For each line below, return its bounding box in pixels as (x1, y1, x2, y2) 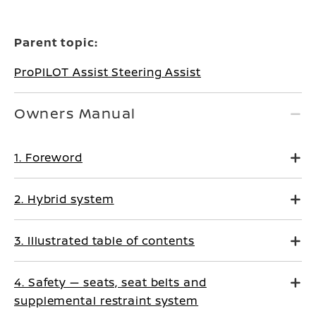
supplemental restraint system (14, 293, 199, 308)
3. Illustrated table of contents (14, 233, 195, 248)
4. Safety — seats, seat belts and (14, 274, 207, 290)
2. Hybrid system (14, 191, 114, 207)
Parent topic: (14, 35, 98, 50)
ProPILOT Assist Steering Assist (14, 64, 201, 80)
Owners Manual (14, 104, 136, 123)
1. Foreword (14, 150, 83, 165)
